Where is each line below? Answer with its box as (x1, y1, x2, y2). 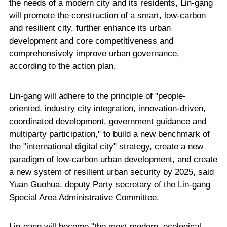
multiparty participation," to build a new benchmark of (9, 129, 210, 139)
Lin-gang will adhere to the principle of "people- (9, 91, 186, 101)
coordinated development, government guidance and (9, 116, 206, 126)
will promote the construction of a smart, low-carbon (9, 11, 206, 21)
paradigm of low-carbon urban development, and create (9, 154, 217, 164)
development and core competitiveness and (9, 36, 173, 46)
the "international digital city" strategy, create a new (9, 141, 203, 152)
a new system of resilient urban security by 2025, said (9, 167, 214, 177)
